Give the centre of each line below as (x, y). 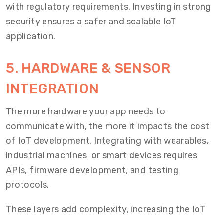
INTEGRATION (53, 89)
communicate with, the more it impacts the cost (108, 126)
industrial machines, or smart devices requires (102, 155)
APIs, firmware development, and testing (92, 170)
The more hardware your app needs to (86, 111)
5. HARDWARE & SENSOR (88, 68)
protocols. (28, 185)
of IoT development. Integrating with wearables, (107, 141)
